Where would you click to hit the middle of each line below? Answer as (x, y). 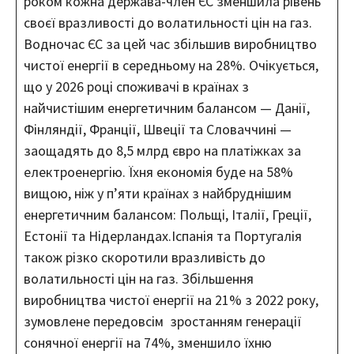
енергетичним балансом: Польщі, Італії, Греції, (168, 214)
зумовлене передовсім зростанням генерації (163, 321)
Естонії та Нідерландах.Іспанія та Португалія (163, 235)
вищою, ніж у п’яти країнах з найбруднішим (158, 193)
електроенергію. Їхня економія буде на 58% (158, 171)
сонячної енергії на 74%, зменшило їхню (148, 342)
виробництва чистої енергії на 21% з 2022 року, (171, 299)
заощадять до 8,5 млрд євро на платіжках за (162, 150)
